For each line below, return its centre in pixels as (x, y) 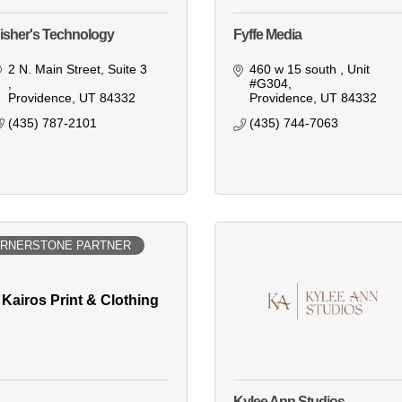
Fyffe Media (267, 35)
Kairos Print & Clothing (81, 301)
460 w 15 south (294, 70)
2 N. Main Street (54, 70)
